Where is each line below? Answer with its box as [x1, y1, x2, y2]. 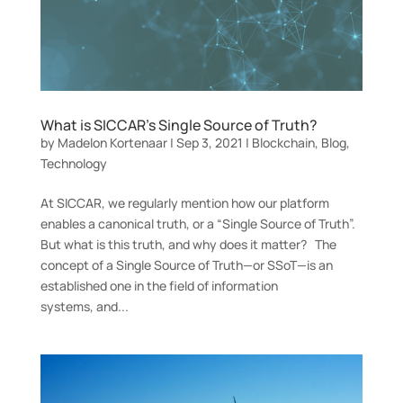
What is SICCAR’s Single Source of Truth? [40, 114, 318, 135]
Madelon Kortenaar [57, 133, 167, 151]
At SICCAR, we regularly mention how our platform [40, 193, 329, 211]
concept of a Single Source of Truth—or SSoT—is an [40, 255, 333, 273]
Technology [40, 154, 107, 172]
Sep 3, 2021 [175, 133, 243, 151]
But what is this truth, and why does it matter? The [40, 235, 336, 253]
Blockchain [251, 133, 315, 151]
